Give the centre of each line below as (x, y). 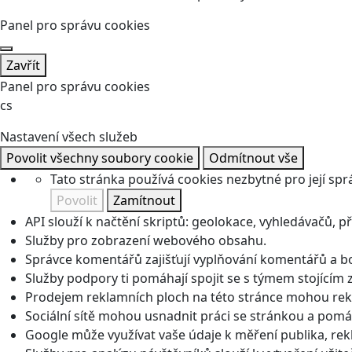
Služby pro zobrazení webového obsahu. (146, 240)
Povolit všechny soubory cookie (100, 158)
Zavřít (23, 65)
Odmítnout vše (253, 158)
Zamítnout (144, 200)
